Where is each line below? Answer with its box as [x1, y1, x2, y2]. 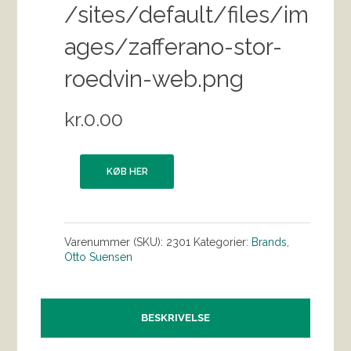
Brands [251, 236, 288, 249]
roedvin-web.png [64, 66, 244, 93]
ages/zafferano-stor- [64, 34, 283, 61]
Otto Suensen [64, 251, 133, 264]
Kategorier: [194, 236, 252, 249]
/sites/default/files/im [64, 2, 309, 29]
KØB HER [106, 166, 148, 178]
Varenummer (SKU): [64, 236, 167, 249]
